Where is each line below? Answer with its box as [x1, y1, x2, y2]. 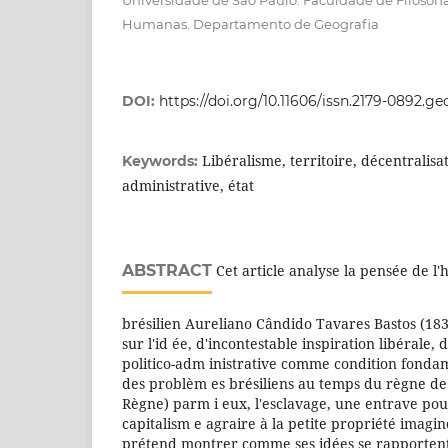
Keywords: [122, 152, 202, 171]
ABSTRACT [122, 261, 212, 281]
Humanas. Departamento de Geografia [122, 16, 379, 33]
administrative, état [122, 176, 254, 196]
